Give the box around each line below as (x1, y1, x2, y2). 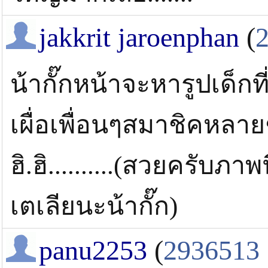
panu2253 (39, 235, 147, 266)
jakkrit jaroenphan (39, 22, 239, 53)
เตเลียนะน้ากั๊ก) (10, 192, 178, 221)
